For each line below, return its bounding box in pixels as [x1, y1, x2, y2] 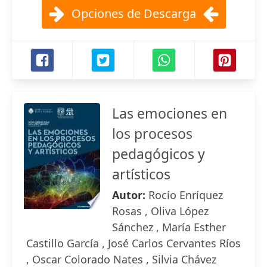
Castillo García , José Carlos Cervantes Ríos [26, 236, 241, 250]
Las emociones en [112, 104, 227, 123]
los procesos [112, 124, 193, 143]
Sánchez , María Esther [112, 220, 226, 234]
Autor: [112, 188, 148, 202]
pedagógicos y [112, 144, 205, 163]
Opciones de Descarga [71, 5, 196, 21]
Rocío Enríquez [148, 188, 223, 202]
